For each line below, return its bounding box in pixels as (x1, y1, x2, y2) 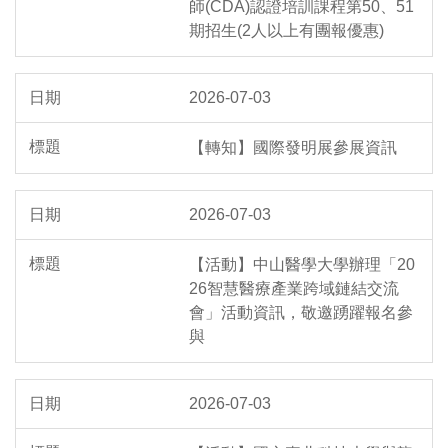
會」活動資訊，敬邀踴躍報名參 (189, 304, 413, 322)
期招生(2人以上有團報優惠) (189, 22, 384, 40)
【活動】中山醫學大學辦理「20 (189, 256, 415, 274)
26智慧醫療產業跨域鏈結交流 (189, 280, 399, 298)
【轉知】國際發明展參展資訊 (189, 139, 397, 157)
